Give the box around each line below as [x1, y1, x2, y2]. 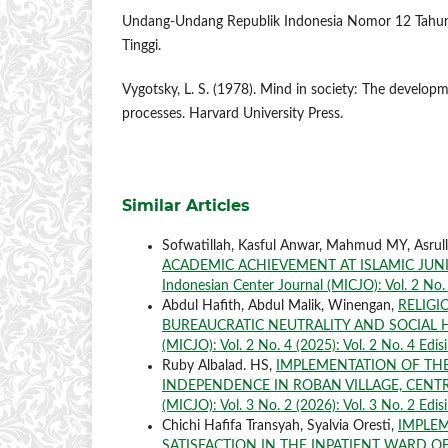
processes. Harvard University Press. [122, 107, 343, 122]
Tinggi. [122, 39, 161, 54]
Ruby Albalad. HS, [162, 359, 276, 374]
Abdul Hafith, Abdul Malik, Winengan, [162, 299, 398, 314]
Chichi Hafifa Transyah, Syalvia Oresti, [162, 419, 398, 434]
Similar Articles [122, 196, 250, 216]
